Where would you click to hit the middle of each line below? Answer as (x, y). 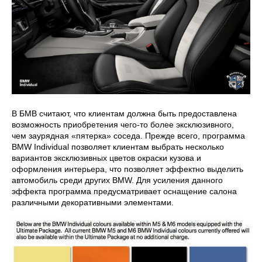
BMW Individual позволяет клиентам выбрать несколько (118, 147)
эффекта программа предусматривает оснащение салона (124, 192)
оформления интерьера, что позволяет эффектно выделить (127, 169)
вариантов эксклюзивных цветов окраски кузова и (106, 158)
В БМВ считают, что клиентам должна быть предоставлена (124, 114)
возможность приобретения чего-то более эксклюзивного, (123, 125)
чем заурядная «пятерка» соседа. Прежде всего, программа (128, 136)
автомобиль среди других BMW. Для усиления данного (117, 180)
